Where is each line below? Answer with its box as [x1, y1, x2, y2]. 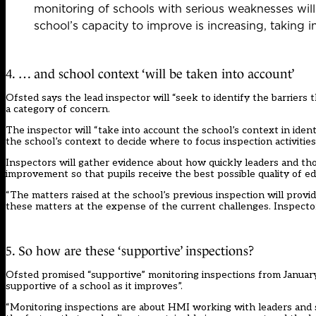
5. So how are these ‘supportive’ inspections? [6, 243, 254, 258]
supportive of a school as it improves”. [6, 279, 183, 292]
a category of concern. [6, 102, 110, 115]
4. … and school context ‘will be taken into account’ [6, 66, 295, 81]
